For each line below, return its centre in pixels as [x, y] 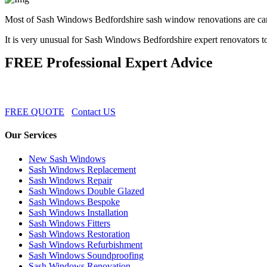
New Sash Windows [67, 159]
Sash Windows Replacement [82, 169]
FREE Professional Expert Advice [109, 63]
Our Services [31, 135]
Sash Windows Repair [70, 180]
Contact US [94, 112]
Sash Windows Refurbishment [86, 244]
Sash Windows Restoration [79, 234]
